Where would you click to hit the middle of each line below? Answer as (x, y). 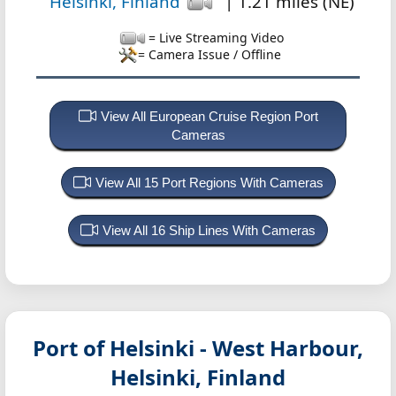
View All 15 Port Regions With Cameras (209, 183)
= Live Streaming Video (216, 38)
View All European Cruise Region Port (209, 117)
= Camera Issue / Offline (209, 55)
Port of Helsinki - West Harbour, (198, 348)
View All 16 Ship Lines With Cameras (209, 231)
